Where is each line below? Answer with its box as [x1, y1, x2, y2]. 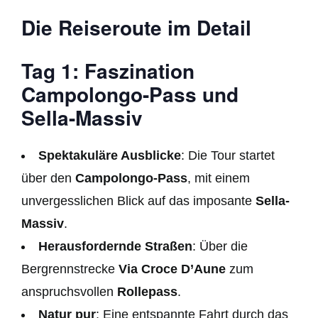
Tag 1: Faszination [21, 55, 194, 85]
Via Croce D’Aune [119, 261, 226, 276]
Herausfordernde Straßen [38, 238, 192, 253]
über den [21, 170, 75, 185]
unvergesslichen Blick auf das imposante [21, 193, 256, 208]
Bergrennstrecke [21, 261, 119, 276]
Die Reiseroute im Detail [21, 12, 251, 42]
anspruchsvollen [21, 284, 117, 299]
